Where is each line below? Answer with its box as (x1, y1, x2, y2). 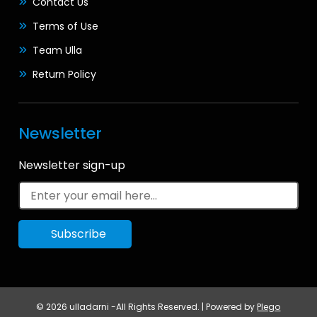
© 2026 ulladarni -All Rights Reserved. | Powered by (36, 301, 258, 313)
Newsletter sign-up (18, 157, 126, 174)
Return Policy (33, 67, 97, 82)
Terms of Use (33, 19, 99, 34)
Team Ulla (33, 43, 83, 58)
